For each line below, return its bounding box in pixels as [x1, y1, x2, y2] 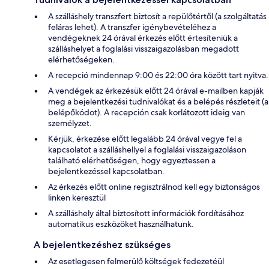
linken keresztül [48, 192, 106, 204]
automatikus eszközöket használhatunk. [48, 219, 194, 230]
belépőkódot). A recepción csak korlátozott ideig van [48, 107, 245, 118]
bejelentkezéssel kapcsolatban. [48, 166, 165, 177]
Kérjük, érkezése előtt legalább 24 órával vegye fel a [48, 133, 242, 145]
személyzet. [48, 118, 92, 129]
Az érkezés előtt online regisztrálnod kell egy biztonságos [48, 181, 260, 193]
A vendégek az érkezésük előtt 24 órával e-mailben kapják [48, 85, 264, 97]
